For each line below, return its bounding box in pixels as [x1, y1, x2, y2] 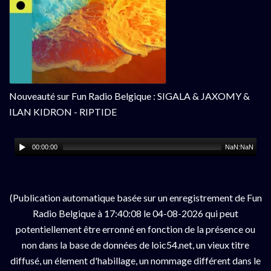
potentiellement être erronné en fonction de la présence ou [16, 223, 255, 235]
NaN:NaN [225, 143, 254, 151]
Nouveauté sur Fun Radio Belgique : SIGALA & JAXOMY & [9, 90, 250, 102]
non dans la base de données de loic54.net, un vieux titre [22, 238, 249, 250]
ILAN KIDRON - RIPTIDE [9, 105, 117, 117]
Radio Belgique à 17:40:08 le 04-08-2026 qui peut [33, 207, 238, 219]
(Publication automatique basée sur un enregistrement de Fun [9, 191, 262, 203]
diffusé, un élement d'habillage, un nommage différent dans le [10, 254, 261, 266]
